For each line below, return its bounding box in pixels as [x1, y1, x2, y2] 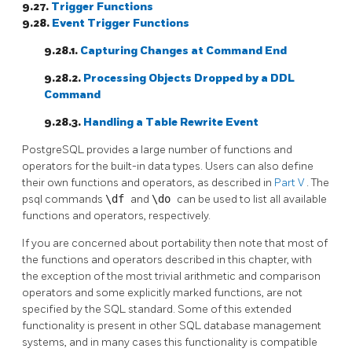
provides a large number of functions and [86, 142, 292, 156]
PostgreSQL [22, 142, 86, 156]
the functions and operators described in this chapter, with [22, 252, 312, 266]
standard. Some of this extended [128, 302, 291, 316]
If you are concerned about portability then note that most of [22, 236, 328, 250]
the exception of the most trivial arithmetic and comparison [22, 269, 321, 283]
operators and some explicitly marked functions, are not [22, 285, 302, 299]
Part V [274, 175, 306, 189]
